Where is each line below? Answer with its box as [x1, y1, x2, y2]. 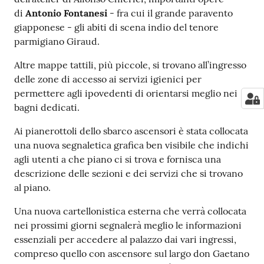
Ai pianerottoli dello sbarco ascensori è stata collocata [14, 125, 248, 137]
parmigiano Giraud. [14, 35, 100, 48]
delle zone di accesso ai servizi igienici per [14, 73, 202, 85]
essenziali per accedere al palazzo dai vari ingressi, [14, 233, 236, 246]
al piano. [14, 181, 51, 194]
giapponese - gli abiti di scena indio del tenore [14, 21, 219, 34]
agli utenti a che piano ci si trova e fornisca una [14, 153, 221, 166]
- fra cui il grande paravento [110, 7, 233, 19]
